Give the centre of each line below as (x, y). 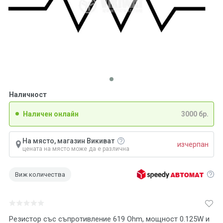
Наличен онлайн (51, 114)
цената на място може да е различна (76, 149)
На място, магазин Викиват (69, 141)
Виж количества (40, 174)
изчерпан (193, 144)
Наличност (28, 95)
